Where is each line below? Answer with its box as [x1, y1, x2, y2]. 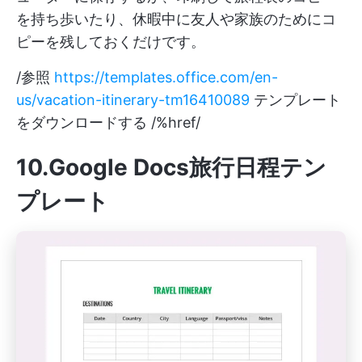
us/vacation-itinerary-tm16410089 [16, 90, 250, 108]
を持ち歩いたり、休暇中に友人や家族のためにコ [16, 10, 336, 27]
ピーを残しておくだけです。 [16, 32, 205, 50]
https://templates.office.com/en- [54, 68, 278, 86]
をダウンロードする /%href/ [16, 113, 200, 131]
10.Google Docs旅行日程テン [16, 153, 326, 181]
